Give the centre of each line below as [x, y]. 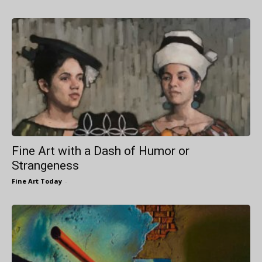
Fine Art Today [37, 181]
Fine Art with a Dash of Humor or [101, 151]
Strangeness [45, 165]
